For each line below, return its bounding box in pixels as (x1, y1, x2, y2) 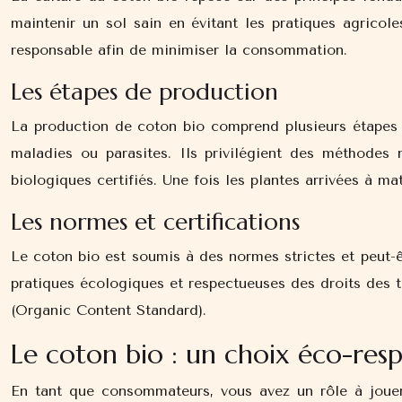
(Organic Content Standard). (11, 301, 206, 319)
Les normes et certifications (11, 207, 300, 236)
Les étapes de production (11, 77, 278, 106)
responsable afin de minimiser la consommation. (11, 41, 347, 58)
